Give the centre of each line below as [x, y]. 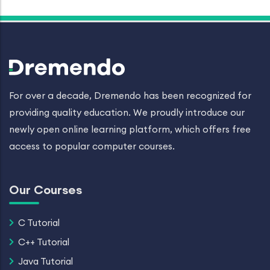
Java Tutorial [46, 261]
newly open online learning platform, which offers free [130, 129]
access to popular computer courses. [92, 146]
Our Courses [46, 190]
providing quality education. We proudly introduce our [127, 112]
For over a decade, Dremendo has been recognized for [130, 96]
